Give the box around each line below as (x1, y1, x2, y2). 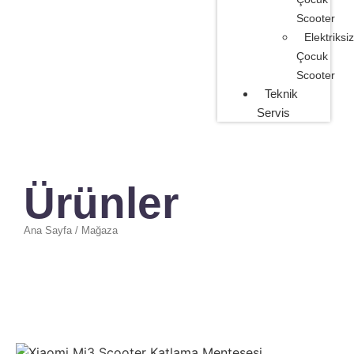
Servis (256, 106, 290, 120)
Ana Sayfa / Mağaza (24, 224, 118, 237)
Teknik (264, 87, 298, 101)
